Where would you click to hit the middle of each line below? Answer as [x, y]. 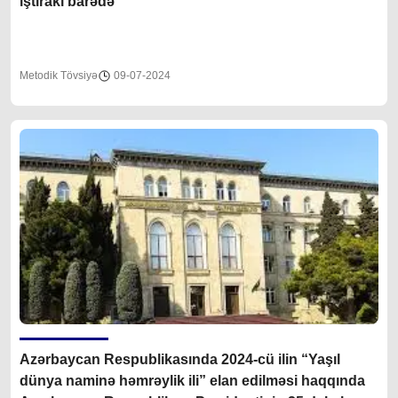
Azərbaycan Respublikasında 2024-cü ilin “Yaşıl [120, 360]
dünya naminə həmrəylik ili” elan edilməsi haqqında [192, 381]
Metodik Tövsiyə [59, 76]
